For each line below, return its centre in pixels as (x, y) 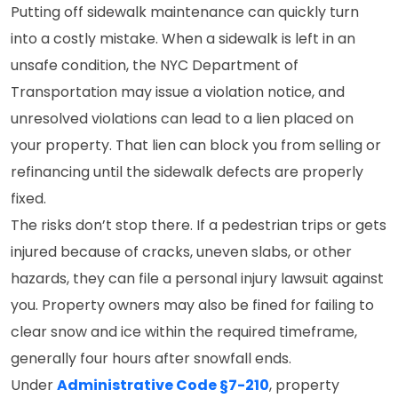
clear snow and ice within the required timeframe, (184, 332)
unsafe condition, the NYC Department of (155, 65)
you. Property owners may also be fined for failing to (192, 305)
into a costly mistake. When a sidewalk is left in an (183, 39)
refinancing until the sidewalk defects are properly (187, 172)
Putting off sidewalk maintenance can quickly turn (185, 12)
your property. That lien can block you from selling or (196, 145)
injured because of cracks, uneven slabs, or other (181, 252)
